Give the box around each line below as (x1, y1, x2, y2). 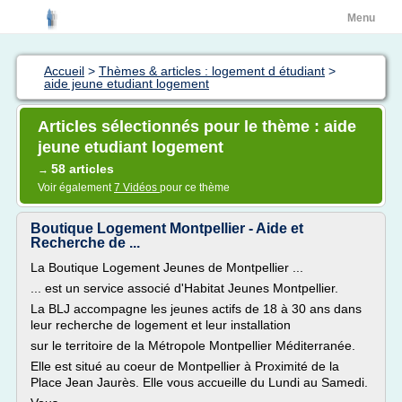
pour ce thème (160, 181, 230, 194)
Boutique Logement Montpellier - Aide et (31, 221, 303, 236)
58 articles (51, 162, 114, 176)
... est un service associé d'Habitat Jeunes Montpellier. (31, 281, 338, 295)
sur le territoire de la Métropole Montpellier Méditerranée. (31, 338, 355, 353)
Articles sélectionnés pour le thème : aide (38, 118, 356, 135)
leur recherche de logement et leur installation (31, 318, 291, 332)
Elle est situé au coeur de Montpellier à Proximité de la (31, 359, 339, 373)
